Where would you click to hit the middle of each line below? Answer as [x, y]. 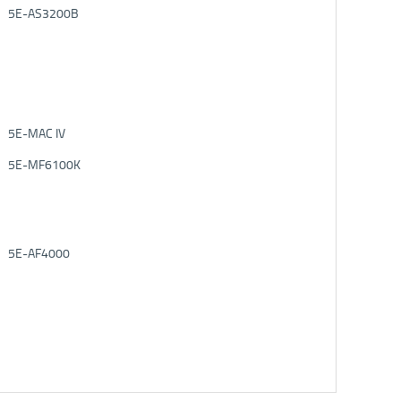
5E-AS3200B [43, 13]
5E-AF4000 [39, 253]
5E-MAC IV [37, 133]
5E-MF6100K [44, 165]
